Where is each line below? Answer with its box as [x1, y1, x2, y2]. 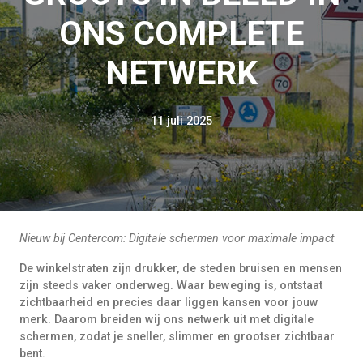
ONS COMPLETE [59, 14, 304, 53]
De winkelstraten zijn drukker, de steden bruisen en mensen [19, 262, 342, 275]
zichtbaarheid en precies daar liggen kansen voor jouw [19, 296, 318, 309]
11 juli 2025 [151, 114, 212, 127]
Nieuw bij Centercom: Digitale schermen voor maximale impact [19, 232, 335, 245]
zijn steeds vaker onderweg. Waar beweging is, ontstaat [19, 279, 322, 292]
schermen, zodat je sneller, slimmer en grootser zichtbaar [19, 330, 335, 343]
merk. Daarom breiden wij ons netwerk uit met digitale [19, 313, 314, 326]
